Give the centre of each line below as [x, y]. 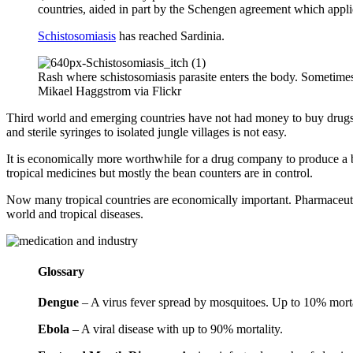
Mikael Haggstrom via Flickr [110, 91]
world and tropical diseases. [75, 214]
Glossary [61, 271]
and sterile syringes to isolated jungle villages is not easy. [147, 132]
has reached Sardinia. [170, 35]
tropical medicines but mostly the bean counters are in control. [160, 173]
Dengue [58, 303]
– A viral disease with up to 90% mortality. [176, 329]
